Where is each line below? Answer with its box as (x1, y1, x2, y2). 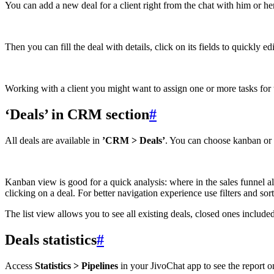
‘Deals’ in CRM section (5, 106, 149, 123)
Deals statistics (5, 232, 97, 248)
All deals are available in (5, 135, 102, 146)
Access (5, 261, 35, 272)
